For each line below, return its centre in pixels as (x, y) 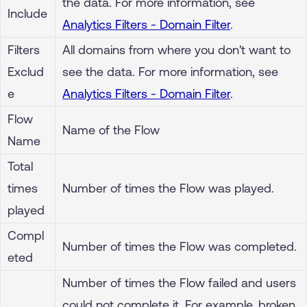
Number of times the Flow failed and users (179, 282)
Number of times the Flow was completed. (180, 246)
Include (27, 13)
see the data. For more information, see (170, 71)
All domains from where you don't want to (176, 49)
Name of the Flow (111, 130)
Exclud (26, 71)
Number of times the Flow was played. (168, 188)
